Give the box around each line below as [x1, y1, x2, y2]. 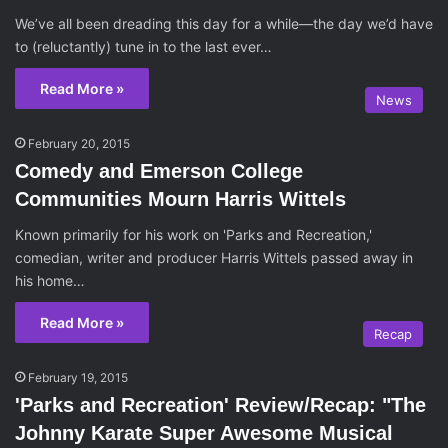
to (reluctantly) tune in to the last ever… [15, 38, 272, 55]
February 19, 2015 [28, 370, 128, 385]
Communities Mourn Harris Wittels [15, 188, 346, 210]
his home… [15, 272, 85, 289]
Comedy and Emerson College [15, 160, 303, 182]
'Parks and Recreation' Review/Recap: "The [15, 394, 426, 416]
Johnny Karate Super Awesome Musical [15, 422, 393, 444]
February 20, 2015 [28, 136, 130, 151]
